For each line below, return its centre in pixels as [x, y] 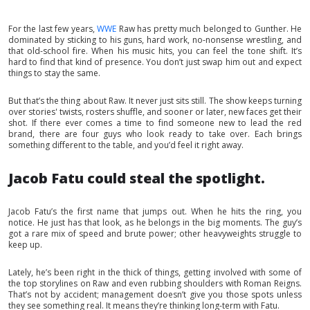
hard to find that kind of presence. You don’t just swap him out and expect [155, 62]
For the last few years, [53, 28]
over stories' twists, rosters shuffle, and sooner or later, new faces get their [155, 111]
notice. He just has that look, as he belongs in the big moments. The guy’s [155, 222]
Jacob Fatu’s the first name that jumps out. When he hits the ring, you [155, 211]
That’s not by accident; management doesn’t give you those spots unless [155, 294]
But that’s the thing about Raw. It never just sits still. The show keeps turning [155, 100]
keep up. [25, 244]
